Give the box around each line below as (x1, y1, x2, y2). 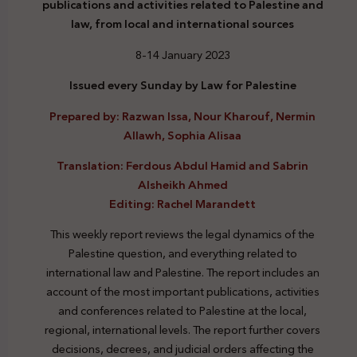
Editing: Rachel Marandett (109, 193, 256, 214)
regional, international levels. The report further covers (45, 320, 320, 341)
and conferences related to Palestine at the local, (58, 300, 307, 322)
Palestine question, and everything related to (68, 243, 297, 265)
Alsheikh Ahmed (137, 174, 228, 195)
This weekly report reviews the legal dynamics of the (50, 224, 315, 245)
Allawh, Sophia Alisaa (124, 124, 241, 146)
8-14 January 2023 (135, 44, 230, 65)
